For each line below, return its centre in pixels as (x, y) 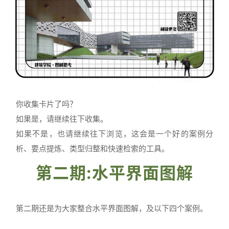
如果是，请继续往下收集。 (62, 119)
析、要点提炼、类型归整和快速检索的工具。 (93, 149)
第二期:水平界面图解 (114, 173)
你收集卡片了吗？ (47, 104)
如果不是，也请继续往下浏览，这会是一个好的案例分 (114, 134)
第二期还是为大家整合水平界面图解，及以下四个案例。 (112, 209)
